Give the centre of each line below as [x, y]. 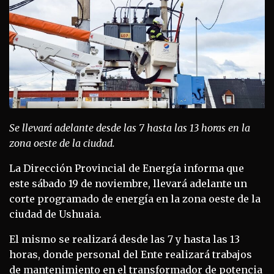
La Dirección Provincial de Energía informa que [127, 168]
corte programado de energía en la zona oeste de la [135, 199]
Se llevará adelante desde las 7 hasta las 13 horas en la [130, 128]
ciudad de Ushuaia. [55, 214]
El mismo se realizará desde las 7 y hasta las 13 [124, 239]
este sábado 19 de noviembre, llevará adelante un [128, 184]
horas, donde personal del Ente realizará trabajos [131, 255]
